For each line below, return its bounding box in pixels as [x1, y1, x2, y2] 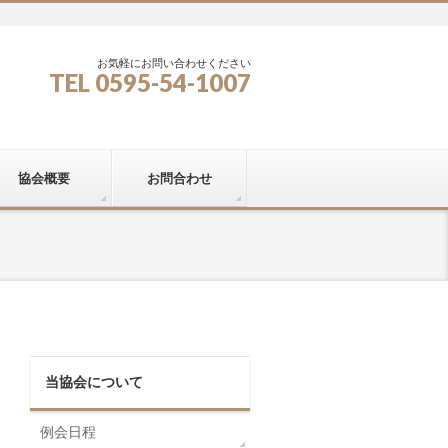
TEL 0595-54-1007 [49, 68, 251, 97]
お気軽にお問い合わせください [97, 57, 251, 69]
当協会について [45, 374, 143, 390]
